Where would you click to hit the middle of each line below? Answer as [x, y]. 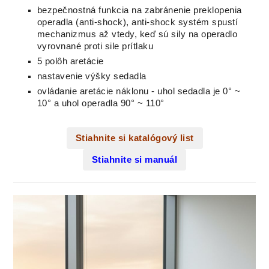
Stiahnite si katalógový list [134, 138]
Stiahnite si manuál [134, 159]
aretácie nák [104, 91]
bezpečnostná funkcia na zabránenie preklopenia [139, 10]
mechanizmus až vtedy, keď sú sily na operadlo [137, 34]
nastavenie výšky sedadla [92, 76]
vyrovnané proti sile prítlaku [95, 46]
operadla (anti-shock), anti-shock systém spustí [138, 22]
